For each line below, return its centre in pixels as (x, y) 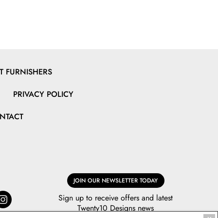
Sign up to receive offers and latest (116, 198)
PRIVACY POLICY (43, 94)
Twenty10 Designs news (116, 208)
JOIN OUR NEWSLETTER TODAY (116, 180)
